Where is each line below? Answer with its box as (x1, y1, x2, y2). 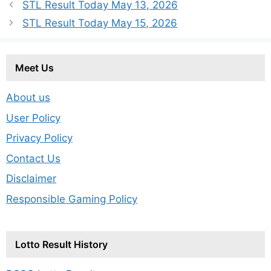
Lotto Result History (15, 238, 108, 250)
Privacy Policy (6, 132, 73, 145)
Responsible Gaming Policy (6, 192, 137, 205)
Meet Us (15, 62, 54, 74)
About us (6, 91, 50, 104)
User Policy (6, 111, 60, 124)
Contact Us (6, 152, 60, 165)
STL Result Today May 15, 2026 (22, 17, 178, 30)
